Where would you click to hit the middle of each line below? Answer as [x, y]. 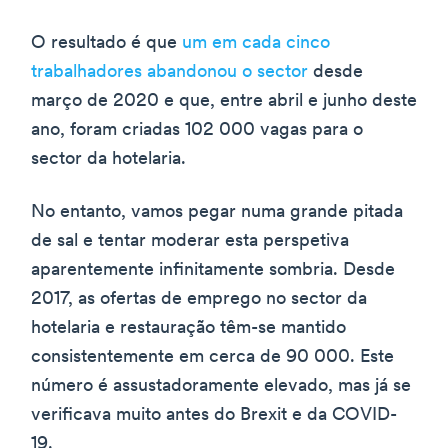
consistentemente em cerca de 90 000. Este [212, 357]
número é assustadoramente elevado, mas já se [221, 386]
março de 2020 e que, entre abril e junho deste [224, 101]
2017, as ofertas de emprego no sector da [199, 299]
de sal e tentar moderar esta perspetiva [190, 241]
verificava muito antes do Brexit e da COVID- [214, 415]
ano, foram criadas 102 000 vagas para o [197, 130]
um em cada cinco [256, 43]
